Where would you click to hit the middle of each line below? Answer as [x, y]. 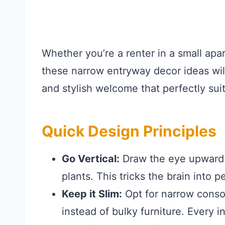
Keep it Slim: [92, 194]
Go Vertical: [91, 159]
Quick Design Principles [129, 131]
